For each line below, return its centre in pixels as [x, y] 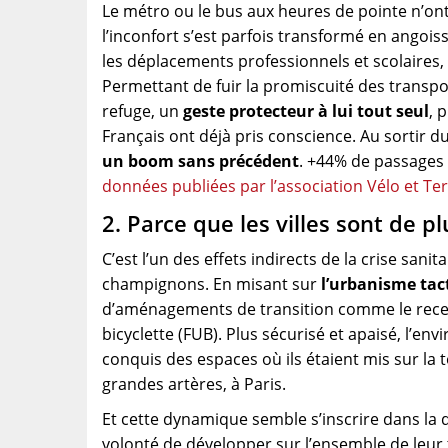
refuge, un [142, 111]
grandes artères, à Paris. [194, 384]
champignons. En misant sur [211, 284]
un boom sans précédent [200, 161]
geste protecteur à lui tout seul [306, 111]
